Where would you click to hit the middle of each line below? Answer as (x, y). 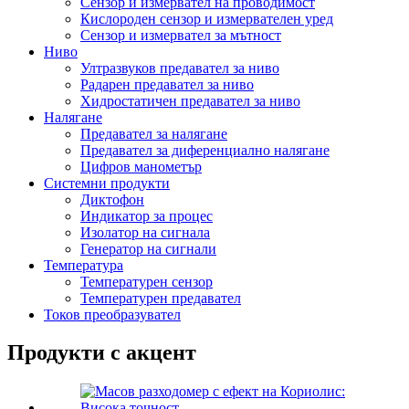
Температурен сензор (147, 281)
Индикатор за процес (147, 215)
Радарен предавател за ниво (167, 84)
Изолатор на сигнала (145, 232)
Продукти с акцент (102, 353)
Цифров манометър (141, 166)
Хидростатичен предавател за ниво (190, 100)
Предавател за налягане (154, 133)
